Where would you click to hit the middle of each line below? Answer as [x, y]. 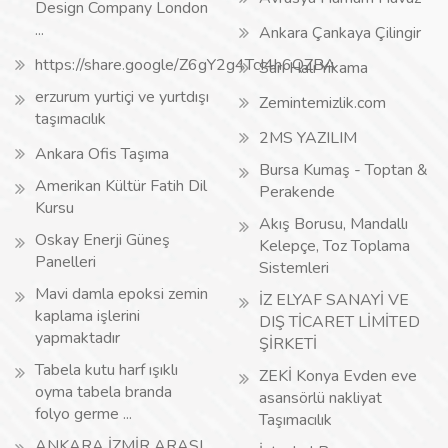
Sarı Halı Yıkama [313, 68]
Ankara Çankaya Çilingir [340, 33]
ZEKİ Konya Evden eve [338, 376]
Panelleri [65, 262]
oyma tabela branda [103, 392]
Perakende [297, 192]
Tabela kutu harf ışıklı [106, 370]
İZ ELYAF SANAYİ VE [334, 300]
